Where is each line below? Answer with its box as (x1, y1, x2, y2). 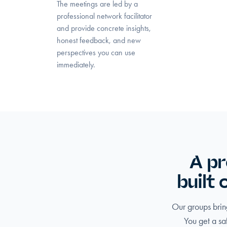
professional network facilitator (57, 11, 152, 21)
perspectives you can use (57, 48, 135, 57)
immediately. (57, 60, 95, 69)
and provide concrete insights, (57, 23, 151, 33)
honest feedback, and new (57, 35, 141, 45)
